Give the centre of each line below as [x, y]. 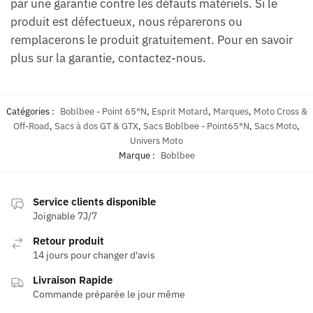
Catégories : [31, 112]
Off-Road [31, 126]
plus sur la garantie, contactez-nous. [108, 58]
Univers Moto [156, 141]
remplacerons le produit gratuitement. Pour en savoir [152, 40]
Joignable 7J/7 [65, 216]
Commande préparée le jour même [109, 294]
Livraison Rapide [73, 280]
